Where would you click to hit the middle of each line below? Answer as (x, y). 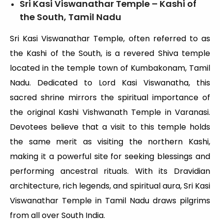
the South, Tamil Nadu (70, 17)
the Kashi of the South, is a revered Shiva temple (110, 54)
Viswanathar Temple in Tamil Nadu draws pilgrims (110, 201)
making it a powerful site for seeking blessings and (110, 157)
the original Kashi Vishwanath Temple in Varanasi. (110, 112)
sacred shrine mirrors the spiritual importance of (110, 98)
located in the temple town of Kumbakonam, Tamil (110, 68)
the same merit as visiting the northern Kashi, (110, 142)
